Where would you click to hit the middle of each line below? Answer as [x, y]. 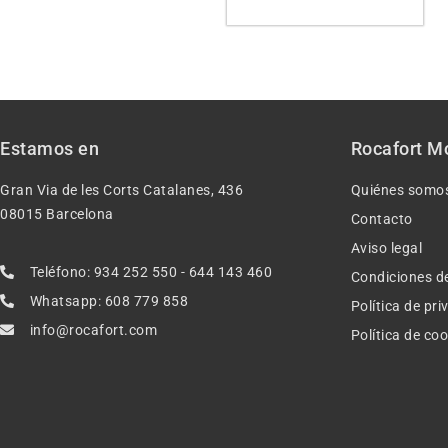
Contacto [381, 218]
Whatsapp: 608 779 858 [108, 301]
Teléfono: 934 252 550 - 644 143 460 [150, 272]
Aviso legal [386, 247]
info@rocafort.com [93, 330]
